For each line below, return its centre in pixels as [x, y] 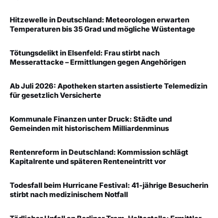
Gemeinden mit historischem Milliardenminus [89, 129]
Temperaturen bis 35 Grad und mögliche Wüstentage [102, 29]
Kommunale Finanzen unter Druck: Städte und [91, 119]
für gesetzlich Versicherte [55, 96]
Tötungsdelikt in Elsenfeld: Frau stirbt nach [85, 53]
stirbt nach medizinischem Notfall [69, 195]
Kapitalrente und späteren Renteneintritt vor [88, 162]
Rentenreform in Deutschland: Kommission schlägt [99, 153]
